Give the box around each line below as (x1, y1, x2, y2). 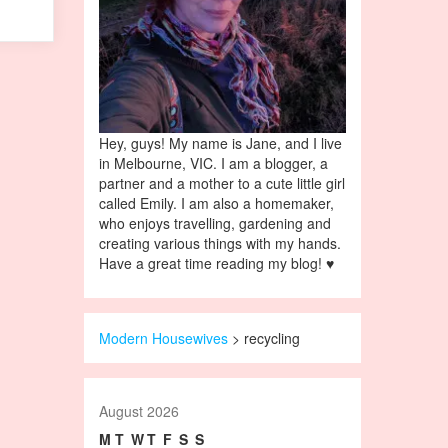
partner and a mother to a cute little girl (98, 172, 345, 193)
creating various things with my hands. (98, 232, 341, 253)
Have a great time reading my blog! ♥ (98, 252, 334, 273)
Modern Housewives (98, 327, 228, 348)
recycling (243, 327, 300, 348)
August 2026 (98, 400, 179, 421)
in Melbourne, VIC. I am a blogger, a (98, 152, 328, 173)
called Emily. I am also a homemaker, (98, 192, 334, 213)
